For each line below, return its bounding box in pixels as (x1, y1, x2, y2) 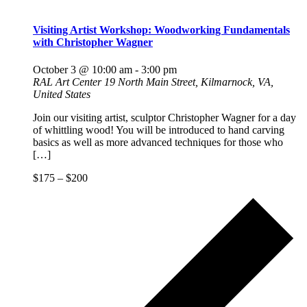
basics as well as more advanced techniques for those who (33, 136, 283, 148)
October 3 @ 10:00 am (33, 63, 132, 75)
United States (33, 88, 90, 100)
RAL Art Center (33, 75, 104, 88)
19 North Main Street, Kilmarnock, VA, (104, 75, 273, 88)
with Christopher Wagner (33, 36, 153, 49)
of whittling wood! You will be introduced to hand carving (33, 123, 284, 136)
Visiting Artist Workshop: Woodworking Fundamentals (33, 24, 290, 36)
